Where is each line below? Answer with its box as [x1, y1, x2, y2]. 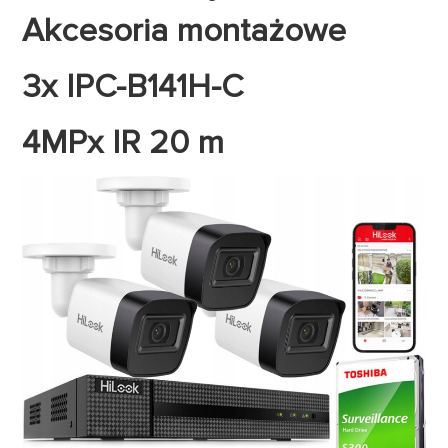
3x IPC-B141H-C [22, 67, 244, 108]
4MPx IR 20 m [22, 123, 225, 164]
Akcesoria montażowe [22, 11, 347, 52]
